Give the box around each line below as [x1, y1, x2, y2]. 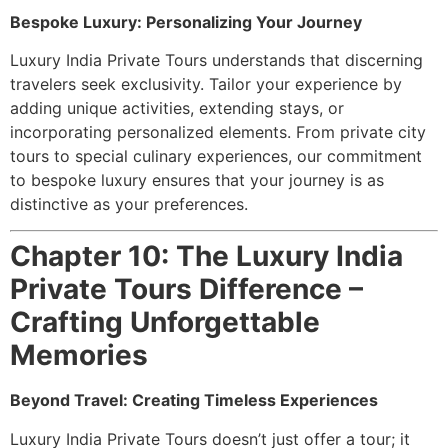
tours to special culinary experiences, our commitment [10, 146, 422, 167]
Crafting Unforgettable [10, 305, 320, 340]
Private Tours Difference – [10, 272, 363, 307]
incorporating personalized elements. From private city [10, 122, 426, 143]
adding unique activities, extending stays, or [10, 98, 344, 119]
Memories [10, 338, 148, 373]
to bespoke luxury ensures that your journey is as [10, 170, 384, 191]
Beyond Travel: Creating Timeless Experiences [10, 390, 378, 411]
